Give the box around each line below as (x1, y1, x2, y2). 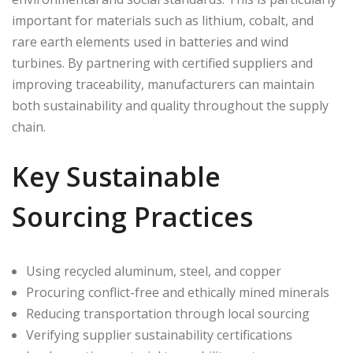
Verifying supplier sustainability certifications (26, 326, 292, 344)
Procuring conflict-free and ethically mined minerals (26, 284, 329, 302)
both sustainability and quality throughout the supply (12, 97, 329, 115)
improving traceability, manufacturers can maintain (12, 76, 314, 94)
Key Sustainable (12, 158, 221, 195)
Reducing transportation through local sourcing (26, 305, 310, 323)
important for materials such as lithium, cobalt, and (12, 12, 314, 30)
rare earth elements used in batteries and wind (12, 33, 288, 51)
